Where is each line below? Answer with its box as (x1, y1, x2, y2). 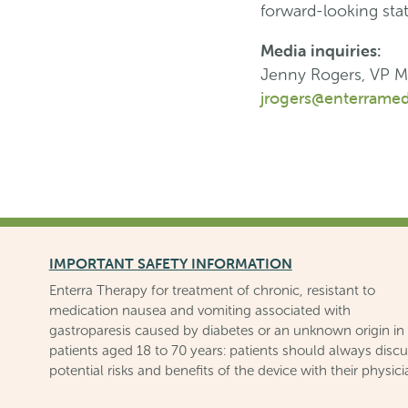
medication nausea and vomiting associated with (48, 301, 351, 318)
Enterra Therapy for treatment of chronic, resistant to (48, 281, 375, 298)
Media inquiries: (260, 39, 381, 61)
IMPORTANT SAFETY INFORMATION (48, 253, 292, 272)
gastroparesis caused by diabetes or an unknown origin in (48, 321, 404, 338)
